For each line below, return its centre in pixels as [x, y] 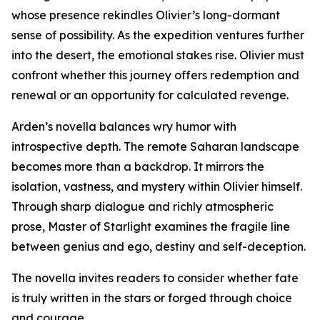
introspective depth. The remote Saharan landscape [155, 147]
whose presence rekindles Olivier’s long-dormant [146, 15]
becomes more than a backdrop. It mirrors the [138, 167]
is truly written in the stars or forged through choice [152, 298]
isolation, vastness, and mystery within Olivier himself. [157, 187]
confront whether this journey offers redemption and [155, 75]
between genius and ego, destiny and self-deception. [159, 247]
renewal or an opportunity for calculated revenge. [150, 95]
